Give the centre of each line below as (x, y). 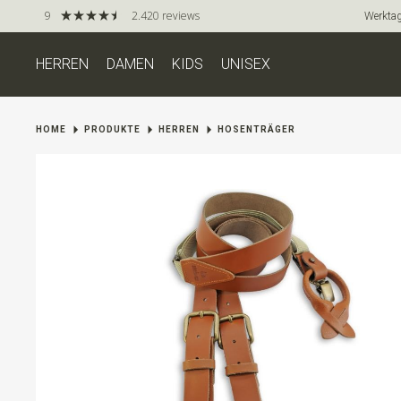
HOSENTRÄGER (256, 129)
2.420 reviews (166, 16)
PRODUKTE (112, 129)
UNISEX (246, 64)
